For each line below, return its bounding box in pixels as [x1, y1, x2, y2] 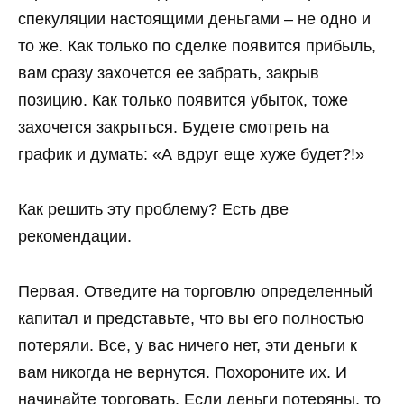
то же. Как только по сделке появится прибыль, [18, 37, 376, 56]
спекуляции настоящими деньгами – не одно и [18, 10, 371, 29]
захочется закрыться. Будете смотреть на [18, 118, 329, 137]
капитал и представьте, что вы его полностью [18, 308, 364, 327]
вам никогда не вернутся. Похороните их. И [18, 363, 347, 381]
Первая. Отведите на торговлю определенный [18, 281, 372, 300]
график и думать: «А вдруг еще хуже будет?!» [18, 145, 364, 164]
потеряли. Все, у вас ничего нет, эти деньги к [18, 335, 357, 354]
